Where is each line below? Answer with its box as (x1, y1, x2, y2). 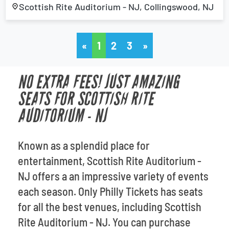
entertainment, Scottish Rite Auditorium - (18, 154, 201, 167)
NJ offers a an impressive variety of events (18, 169, 209, 182)
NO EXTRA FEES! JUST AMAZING (18, 72, 179, 94)
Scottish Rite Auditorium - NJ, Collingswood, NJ (19, 1, 214, 12)
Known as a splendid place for (18, 139, 150, 152)
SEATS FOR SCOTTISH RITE (18, 88, 154, 110)
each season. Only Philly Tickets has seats (18, 185, 203, 198)
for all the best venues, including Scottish (18, 200, 201, 213)
